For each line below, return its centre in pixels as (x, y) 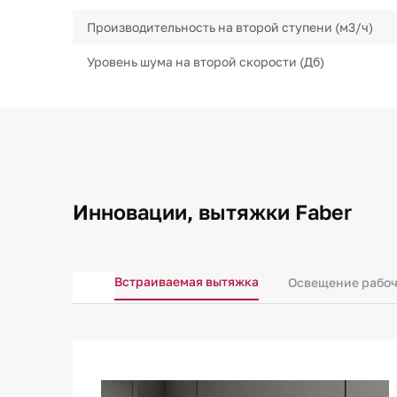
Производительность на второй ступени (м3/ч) (230, 27)
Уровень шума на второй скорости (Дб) (206, 62)
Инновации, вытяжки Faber (212, 211)
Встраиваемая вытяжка (187, 281)
